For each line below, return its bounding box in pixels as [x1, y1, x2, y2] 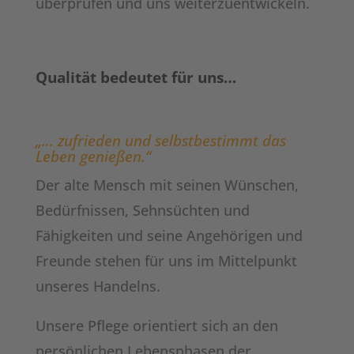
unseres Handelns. [35, 277, 160, 296]
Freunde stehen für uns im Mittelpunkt [35, 251, 297, 270]
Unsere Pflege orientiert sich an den [35, 316, 278, 335]
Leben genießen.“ [35, 146, 151, 167]
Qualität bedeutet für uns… [35, 67, 236, 88]
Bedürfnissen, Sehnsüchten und [35, 201, 250, 220]
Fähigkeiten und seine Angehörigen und [35, 226, 303, 245]
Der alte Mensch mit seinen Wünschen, [35, 175, 299, 194]
